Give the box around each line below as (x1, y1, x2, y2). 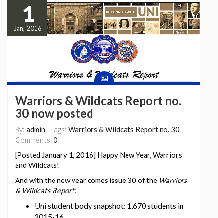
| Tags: (45, 125, 68, 134)
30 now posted (15, 106, 93, 121)
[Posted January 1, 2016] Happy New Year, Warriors (15, 150, 182, 160)
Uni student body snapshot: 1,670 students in (35, 201, 183, 211)
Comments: (15, 135, 54, 145)
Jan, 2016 (13, 24, 42, 33)
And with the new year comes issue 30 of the (15, 176, 159, 185)
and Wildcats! (15, 161, 59, 170)
